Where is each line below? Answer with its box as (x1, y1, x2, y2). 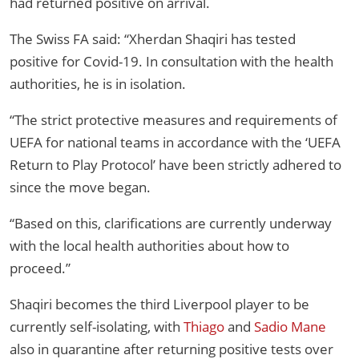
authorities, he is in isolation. (10, 75, 186, 94)
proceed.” (10, 259, 71, 278)
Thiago (184, 317, 224, 337)
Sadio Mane (254, 317, 326, 337)
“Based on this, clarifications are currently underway (10, 214, 332, 233)
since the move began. (10, 178, 151, 197)
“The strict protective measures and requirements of (10, 111, 337, 130)
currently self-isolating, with (10, 317, 184, 337)
